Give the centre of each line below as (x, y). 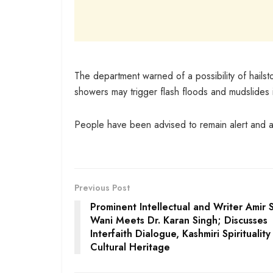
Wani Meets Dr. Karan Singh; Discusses (179, 220)
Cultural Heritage (130, 247)
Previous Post (102, 187)
